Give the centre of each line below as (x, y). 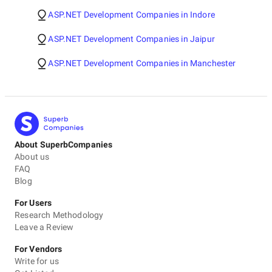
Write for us (37, 261)
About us (32, 157)
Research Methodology (59, 215)
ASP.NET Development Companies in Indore (131, 15)
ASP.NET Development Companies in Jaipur (131, 39)
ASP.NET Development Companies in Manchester (142, 63)
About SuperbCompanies (64, 144)
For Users (33, 203)
